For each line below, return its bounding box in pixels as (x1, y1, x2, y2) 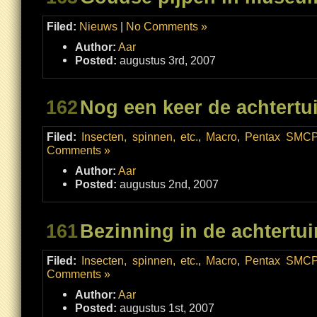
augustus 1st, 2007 (117, 301, 214, 314)
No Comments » (126, 20, 207, 33)
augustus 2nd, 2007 (117, 178, 219, 190)
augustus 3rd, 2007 (117, 54, 216, 67)
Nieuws (79, 20, 117, 33)
